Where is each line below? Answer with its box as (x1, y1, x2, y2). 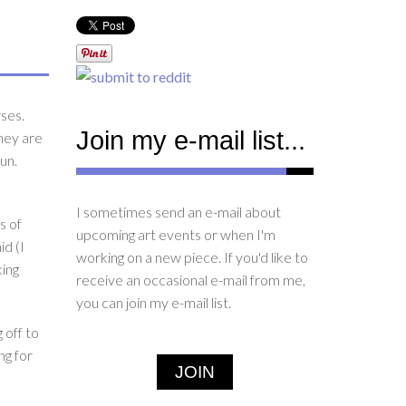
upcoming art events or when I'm (75, 225, 275, 243)
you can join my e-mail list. (75, 293, 231, 311)
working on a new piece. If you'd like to (75, 247, 308, 266)
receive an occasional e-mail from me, (75, 270, 305, 288)
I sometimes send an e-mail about (75, 202, 281, 220)
